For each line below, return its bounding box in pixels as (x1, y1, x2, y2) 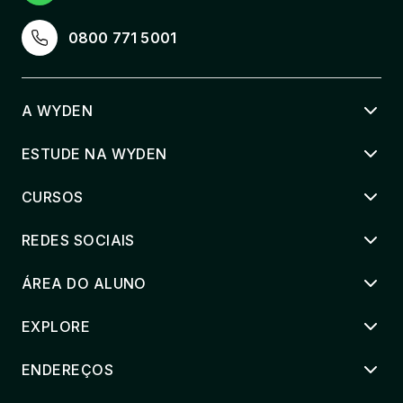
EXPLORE (22, 318, 91, 336)
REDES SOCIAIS (22, 231, 135, 250)
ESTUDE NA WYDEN (22, 145, 167, 164)
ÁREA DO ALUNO (22, 274, 147, 293)
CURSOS (22, 188, 84, 207)
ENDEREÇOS (22, 361, 114, 380)
